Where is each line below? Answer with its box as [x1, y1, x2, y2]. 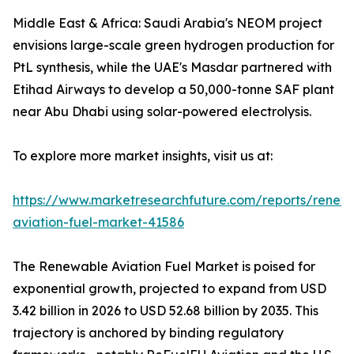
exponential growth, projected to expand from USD [13, 281, 326, 297]
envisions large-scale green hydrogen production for [13, 37, 334, 54]
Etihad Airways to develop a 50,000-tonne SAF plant [13, 81, 334, 98]
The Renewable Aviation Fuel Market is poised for [13, 258, 315, 275]
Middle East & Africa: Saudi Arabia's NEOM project [13, 15, 322, 32]
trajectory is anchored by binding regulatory [13, 325, 284, 341]
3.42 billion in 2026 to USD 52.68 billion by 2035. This [13, 303, 318, 319]
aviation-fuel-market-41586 [13, 214, 184, 231]
